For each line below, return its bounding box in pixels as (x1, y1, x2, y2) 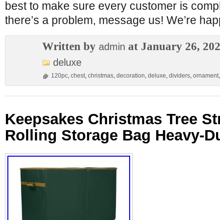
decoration (116, 72, 145, 79)
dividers (169, 72, 190, 79)
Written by (42, 40, 99, 53)
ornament (193, 72, 219, 79)
